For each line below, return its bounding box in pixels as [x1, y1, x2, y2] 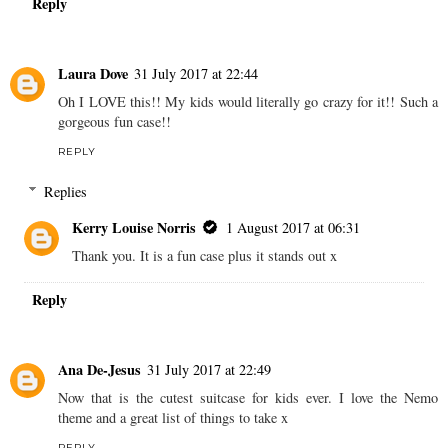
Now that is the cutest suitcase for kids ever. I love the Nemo [58, 387, 438, 407]
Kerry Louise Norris [72, 216, 197, 238]
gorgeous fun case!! [58, 112, 171, 132]
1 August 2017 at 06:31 [226, 217, 361, 237]
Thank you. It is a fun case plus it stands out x [72, 245, 338, 265]
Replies [44, 181, 88, 201]
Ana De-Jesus [58, 358, 141, 380]
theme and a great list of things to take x [58, 407, 288, 427]
